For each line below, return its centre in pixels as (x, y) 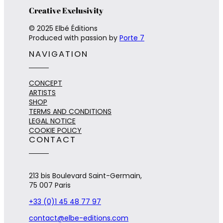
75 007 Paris (50, 185)
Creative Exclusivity (66, 10)
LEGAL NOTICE (52, 121)
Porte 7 (132, 38)
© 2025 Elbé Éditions (63, 28)
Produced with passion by (74, 38)
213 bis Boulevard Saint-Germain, (85, 175)
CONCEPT (46, 83)
